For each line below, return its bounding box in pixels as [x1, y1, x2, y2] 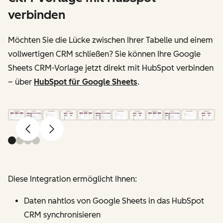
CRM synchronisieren [24, 210, 101, 220]
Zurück [27, 128, 53, 138]
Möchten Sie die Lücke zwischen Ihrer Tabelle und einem [8, 35, 213, 45]
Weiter [51, 128, 76, 138]
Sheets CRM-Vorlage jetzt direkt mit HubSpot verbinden [8, 63, 214, 73]
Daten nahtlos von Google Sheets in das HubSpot [24, 196, 204, 206]
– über [8, 77, 34, 87]
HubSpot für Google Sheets [34, 77, 137, 87]
